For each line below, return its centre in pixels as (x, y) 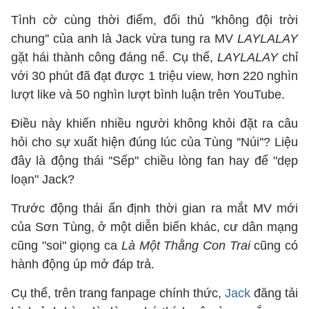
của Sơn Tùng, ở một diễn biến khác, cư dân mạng (154, 227)
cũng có (276, 246)
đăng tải (276, 293)
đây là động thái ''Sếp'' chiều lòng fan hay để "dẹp (154, 161)
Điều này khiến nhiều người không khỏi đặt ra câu (154, 123)
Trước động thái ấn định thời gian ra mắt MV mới (154, 208)
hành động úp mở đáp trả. (84, 264)
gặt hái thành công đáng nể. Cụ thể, (114, 57)
